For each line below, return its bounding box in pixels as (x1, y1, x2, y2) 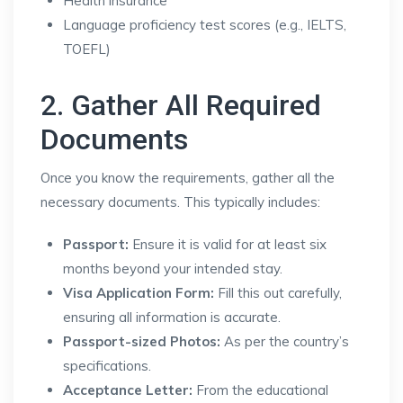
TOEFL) (63, 40, 111, 58)
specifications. (63, 357, 151, 374)
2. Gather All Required (40, 88, 321, 122)
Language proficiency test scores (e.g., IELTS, (63, 16, 346, 33)
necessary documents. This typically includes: (40, 193, 320, 210)
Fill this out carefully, (214, 284, 342, 301)
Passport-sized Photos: (63, 333, 220, 350)
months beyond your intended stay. (63, 260, 282, 277)
